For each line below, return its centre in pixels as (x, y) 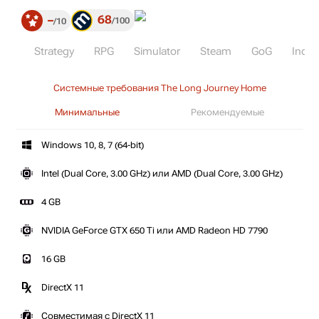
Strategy (54, 51)
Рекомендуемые (228, 113)
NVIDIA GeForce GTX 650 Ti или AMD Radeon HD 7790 (155, 231)
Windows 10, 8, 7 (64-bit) (93, 145)
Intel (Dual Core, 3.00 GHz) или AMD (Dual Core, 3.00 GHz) (162, 174)
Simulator (157, 51)
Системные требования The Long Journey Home (159, 88)
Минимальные (87, 113)
